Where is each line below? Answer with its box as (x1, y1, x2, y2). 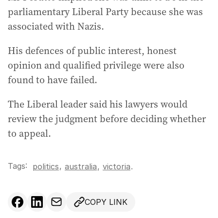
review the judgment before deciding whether (8, 112, 206, 126)
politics (33, 162, 59, 171)
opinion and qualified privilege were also (8, 58, 184, 72)
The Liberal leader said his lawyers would (8, 97, 187, 111)
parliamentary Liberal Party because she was (8, 5, 203, 18)
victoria (103, 162, 130, 171)
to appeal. (8, 127, 51, 140)
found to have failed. (8, 73, 97, 87)
